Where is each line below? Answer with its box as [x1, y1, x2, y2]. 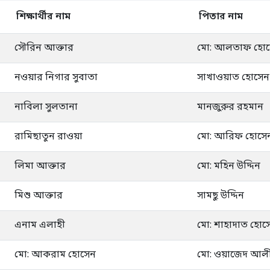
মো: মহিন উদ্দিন [197, 159, 260, 173]
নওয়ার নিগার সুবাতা [14, 71, 98, 84]
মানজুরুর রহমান [197, 100, 263, 114]
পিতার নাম [199, 10, 243, 24]
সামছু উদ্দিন [197, 189, 244, 202]
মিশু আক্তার [14, 189, 63, 202]
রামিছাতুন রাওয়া [14, 130, 83, 143]
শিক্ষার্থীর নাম [16, 10, 71, 24]
